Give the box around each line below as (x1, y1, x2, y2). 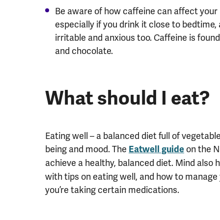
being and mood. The (45, 143, 129, 155)
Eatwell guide (129, 143, 184, 155)
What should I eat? (45, 86, 210, 110)
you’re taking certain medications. (45, 184, 179, 195)
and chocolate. (55, 45, 113, 56)
